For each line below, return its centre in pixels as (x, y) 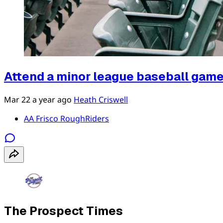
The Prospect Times (63, 211)
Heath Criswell (101, 99)
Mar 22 (17, 99)
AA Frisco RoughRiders (66, 118)
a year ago (52, 99)
